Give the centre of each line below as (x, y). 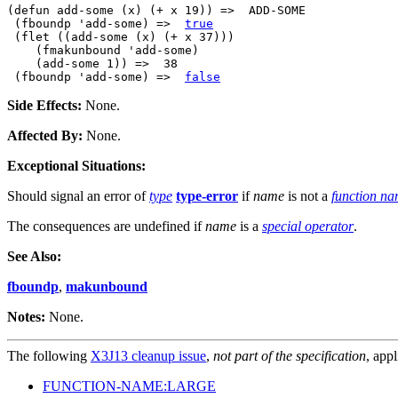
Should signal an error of (78, 196)
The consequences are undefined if (106, 227)
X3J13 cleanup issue (148, 356)
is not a (308, 196)
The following (49, 356)
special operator (308, 227)
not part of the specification (290, 356)
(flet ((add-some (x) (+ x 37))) (121, 37)
